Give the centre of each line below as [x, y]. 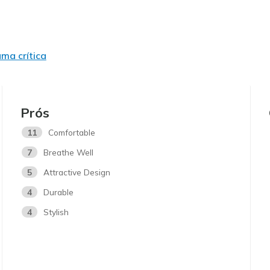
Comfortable [72, 132]
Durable [59, 192]
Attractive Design [77, 172]
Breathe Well [69, 152]
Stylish [56, 212]
